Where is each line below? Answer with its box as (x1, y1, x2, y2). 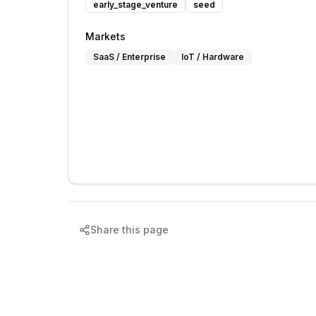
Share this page (90, 224, 169, 236)
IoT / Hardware (181, 51, 244, 62)
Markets (85, 30, 126, 42)
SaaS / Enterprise (93, 51, 166, 62)
